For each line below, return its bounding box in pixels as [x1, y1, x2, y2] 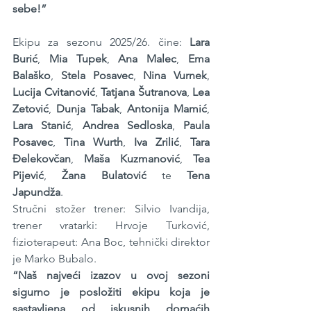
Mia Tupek [49, 52, 107, 66]
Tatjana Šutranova [101, 85, 187, 99]
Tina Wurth [64, 135, 123, 149]
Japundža [12, 185, 60, 199]
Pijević [12, 169, 44, 183]
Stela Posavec [60, 69, 133, 83]
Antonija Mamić [126, 102, 207, 116]
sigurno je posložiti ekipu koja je [12, 285, 210, 299]
